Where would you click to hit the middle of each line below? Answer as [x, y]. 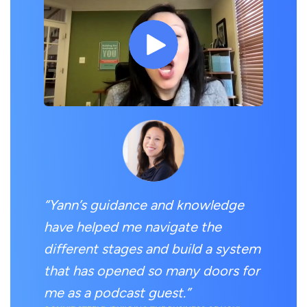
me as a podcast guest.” [117, 293]
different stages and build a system [152, 249]
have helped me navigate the [133, 227]
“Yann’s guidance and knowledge [144, 205]
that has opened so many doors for [152, 271]
